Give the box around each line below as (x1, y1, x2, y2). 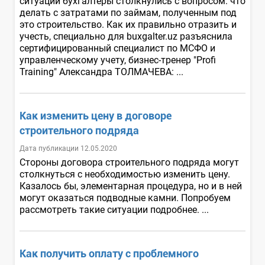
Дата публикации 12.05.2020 (20, 144, 117, 153)
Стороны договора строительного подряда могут (20, 156, 239, 168)
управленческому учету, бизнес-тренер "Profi (20, 54, 216, 66)
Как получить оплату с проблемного (20, 247, 199, 260)
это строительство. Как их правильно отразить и (20, 18, 237, 30)
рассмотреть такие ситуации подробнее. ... (20, 203, 211, 215)
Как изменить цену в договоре (20, 109, 172, 122)
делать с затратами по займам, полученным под (20, 7, 237, 18)
